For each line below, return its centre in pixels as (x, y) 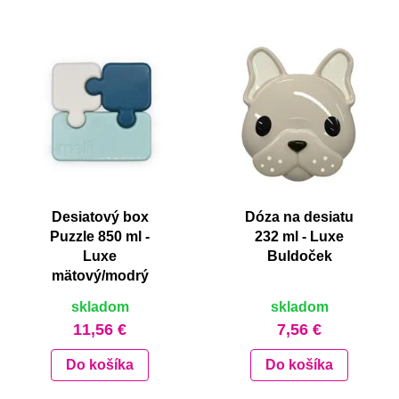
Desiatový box (100, 217)
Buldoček (299, 256)
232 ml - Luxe (299, 237)
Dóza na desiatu (299, 217)
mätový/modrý (100, 276)
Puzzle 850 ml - (100, 237)
